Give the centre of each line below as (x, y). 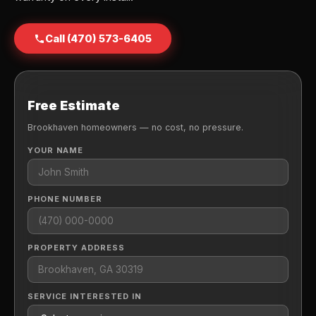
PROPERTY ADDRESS (76, 247)
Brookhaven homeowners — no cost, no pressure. (135, 127)
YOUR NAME (56, 150)
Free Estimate (74, 106)
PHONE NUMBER (65, 199)
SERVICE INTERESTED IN (85, 296)
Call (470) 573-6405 (98, 39)
